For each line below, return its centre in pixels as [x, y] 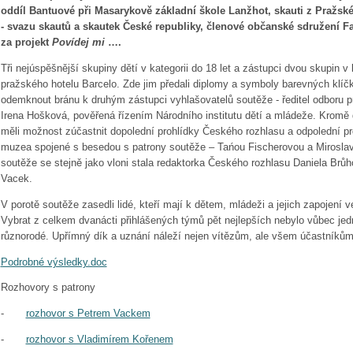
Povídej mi [78, 43]
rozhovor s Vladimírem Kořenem [99, 340]
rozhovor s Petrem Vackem [88, 314]
